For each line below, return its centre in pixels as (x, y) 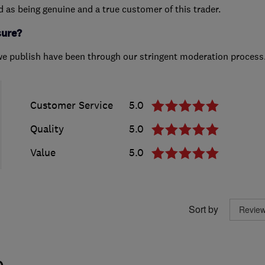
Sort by (203, 209)
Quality (47, 129)
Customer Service (71, 105)
